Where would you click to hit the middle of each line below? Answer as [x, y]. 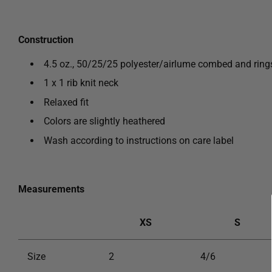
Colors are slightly [82, 121]
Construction [46, 40]
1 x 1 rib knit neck [81, 83]
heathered [144, 121]
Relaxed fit [66, 102]
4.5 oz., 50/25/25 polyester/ [104, 64]
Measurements [51, 189]
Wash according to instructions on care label [139, 140]
